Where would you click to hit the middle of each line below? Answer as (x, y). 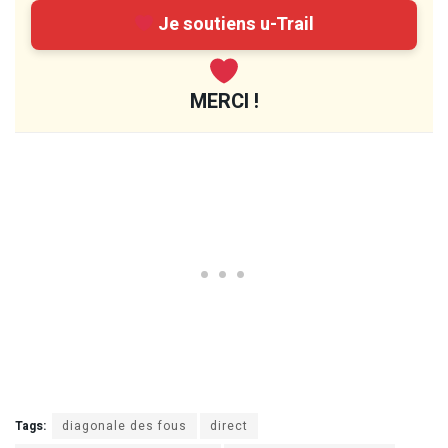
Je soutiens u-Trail (234, 25)
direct (229, 425)
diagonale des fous (124, 425)
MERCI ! (224, 101)
